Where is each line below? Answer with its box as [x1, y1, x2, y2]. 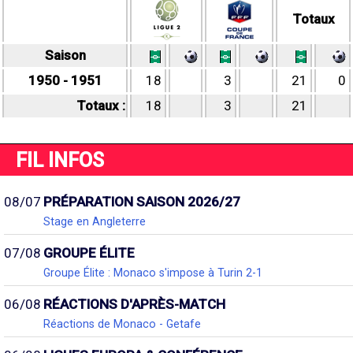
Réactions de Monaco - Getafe [43, 318, 201, 330]
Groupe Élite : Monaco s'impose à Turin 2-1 [43, 266, 262, 279]
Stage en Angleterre [43, 215, 146, 228]
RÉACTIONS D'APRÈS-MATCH [43, 296, 225, 312]
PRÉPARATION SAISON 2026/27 [43, 194, 240, 210]
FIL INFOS [16, 148, 104, 172]
